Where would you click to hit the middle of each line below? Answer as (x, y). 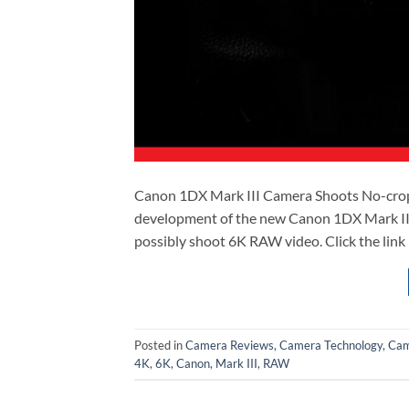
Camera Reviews (230, 345)
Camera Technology (331, 345)
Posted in (160, 345)
